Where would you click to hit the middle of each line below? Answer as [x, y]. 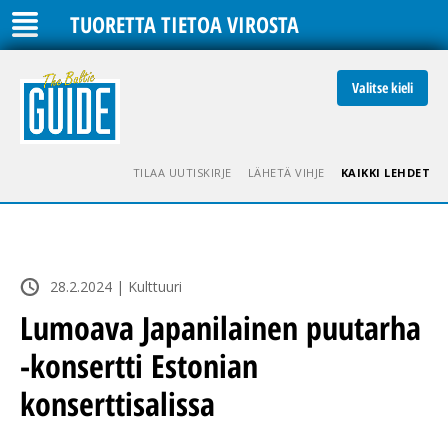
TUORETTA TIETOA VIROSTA [184, 24]
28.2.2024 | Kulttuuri [116, 286]
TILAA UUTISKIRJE [182, 172]
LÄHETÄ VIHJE [286, 172]
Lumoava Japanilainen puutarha [220, 327]
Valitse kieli [382, 87]
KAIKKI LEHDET [385, 172]
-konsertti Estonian [139, 365]
